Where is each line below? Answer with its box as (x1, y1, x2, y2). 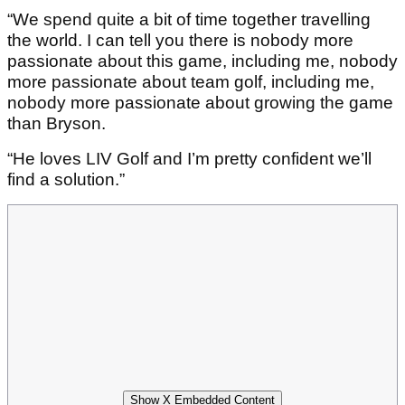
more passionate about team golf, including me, (7, 72, 374, 92)
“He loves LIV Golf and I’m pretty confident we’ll (7, 149, 372, 169)
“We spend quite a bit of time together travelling (7, 10, 371, 30)
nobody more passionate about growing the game (7, 93, 393, 113)
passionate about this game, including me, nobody (7, 52, 398, 71)
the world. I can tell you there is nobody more (7, 31, 353, 51)
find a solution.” (7, 170, 125, 190)
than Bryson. (7, 114, 110, 134)
